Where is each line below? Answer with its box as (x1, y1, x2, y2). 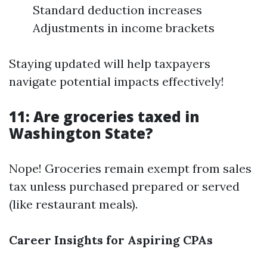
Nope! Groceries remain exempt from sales (9, 161, 252, 176)
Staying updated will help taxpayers (9, 56, 210, 71)
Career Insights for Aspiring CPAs (9, 232, 213, 247)
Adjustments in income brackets (33, 20, 215, 35)
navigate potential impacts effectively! (9, 74, 224, 89)
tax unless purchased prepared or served (9, 179, 240, 194)
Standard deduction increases (33, 2, 202, 17)
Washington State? (9, 123, 153, 143)
